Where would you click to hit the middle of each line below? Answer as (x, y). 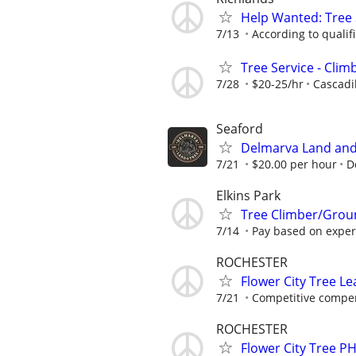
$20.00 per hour (294, 164)
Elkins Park (248, 195)
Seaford (240, 128)
